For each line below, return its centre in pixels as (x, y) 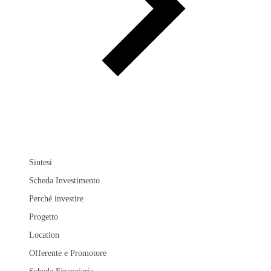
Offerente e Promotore (68, 253)
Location (44, 235)
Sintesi (41, 162)
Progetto (44, 217)
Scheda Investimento (64, 181)
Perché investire (56, 199)
